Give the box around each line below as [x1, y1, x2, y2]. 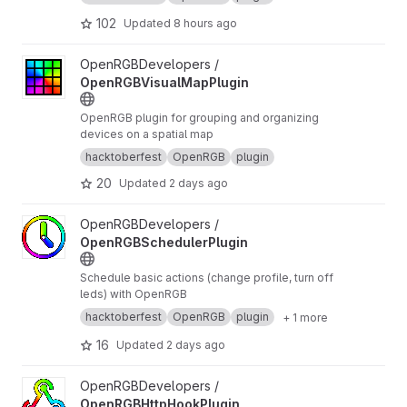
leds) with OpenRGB [80, 287, 187, 301]
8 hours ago [174, 15, 237, 30]
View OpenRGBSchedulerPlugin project [21, 216, 260, 232]
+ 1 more [283, 310, 328, 324]
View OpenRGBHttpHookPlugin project [21, 378, 254, 393]
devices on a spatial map [80, 127, 213, 141]
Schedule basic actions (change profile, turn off [80, 271, 333, 284]
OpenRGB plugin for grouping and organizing [80, 111, 319, 124]
